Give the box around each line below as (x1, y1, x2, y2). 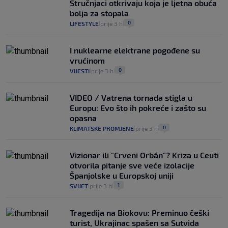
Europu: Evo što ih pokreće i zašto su (70, 103, 206, 113)
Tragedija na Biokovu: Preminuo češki (70, 208, 209, 218)
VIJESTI (70, 67, 90, 75)
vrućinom (70, 55, 105, 66)
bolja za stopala (70, 8, 129, 18)
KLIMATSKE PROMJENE (70, 125, 134, 132)
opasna (70, 113, 97, 123)
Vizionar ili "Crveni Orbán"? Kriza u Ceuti (70, 150, 219, 160)
